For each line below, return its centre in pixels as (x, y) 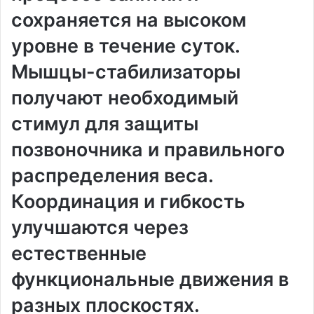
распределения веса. (112, 176)
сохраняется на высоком (129, 20)
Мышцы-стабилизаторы (126, 72)
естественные (79, 254)
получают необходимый (125, 98)
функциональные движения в (150, 280)
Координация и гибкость (128, 202)
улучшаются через (100, 228)
